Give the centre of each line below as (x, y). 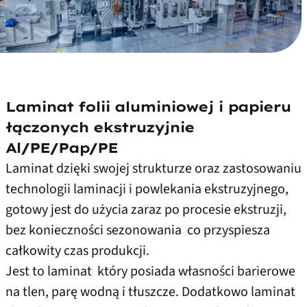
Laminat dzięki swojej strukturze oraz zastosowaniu (153, 169)
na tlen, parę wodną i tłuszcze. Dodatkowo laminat (150, 292)
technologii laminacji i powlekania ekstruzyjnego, (148, 189)
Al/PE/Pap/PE (61, 148)
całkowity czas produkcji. (77, 251)
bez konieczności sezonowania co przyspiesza (138, 231)
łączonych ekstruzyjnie (102, 127)
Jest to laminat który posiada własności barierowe (150, 272)
